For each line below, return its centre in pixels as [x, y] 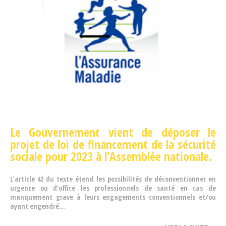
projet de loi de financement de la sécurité [113, 144]
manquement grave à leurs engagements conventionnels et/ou [113, 197]
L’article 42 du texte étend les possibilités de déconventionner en [113, 179]
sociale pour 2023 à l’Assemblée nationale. [111, 156]
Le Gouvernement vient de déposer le [113, 132]
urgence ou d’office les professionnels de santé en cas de [113, 188]
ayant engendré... [38, 206]
